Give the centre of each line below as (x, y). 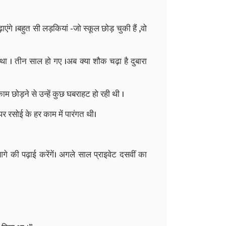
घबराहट (78, 94)
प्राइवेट (105, 155)
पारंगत (75, 114)
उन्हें (45, 94)
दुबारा (139, 61)
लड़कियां (55, 29)
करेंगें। (48, 155)
